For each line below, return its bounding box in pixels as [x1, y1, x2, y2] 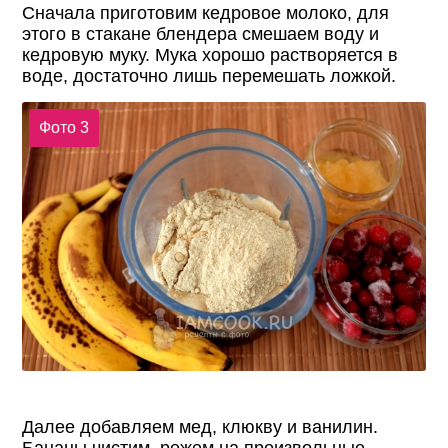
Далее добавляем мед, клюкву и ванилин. [22, 416, 379, 437]
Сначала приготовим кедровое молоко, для [22, 3, 390, 24]
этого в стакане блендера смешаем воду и [22, 24, 380, 45]
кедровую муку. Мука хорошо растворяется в [22, 45, 399, 66]
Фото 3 [38, 118, 89, 136]
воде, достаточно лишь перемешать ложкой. [22, 66, 397, 87]
